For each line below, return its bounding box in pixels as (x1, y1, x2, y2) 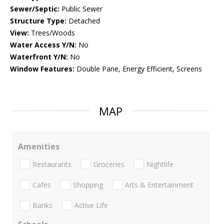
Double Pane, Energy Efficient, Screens (74, 64, 202, 74)
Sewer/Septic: (10, 4, 59, 14)
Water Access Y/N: (10, 40, 76, 50)
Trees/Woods (29, 28, 75, 38)
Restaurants (32, 159, 71, 169)
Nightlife (146, 159, 173, 169)
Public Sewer (59, 4, 102, 14)
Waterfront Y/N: (10, 52, 68, 62)
